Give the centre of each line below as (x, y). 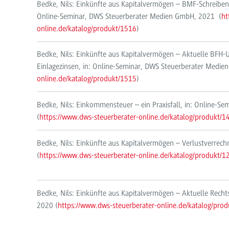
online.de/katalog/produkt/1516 (87, 28)
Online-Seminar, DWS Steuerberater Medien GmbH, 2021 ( (129, 16)
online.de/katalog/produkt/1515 (87, 79)
